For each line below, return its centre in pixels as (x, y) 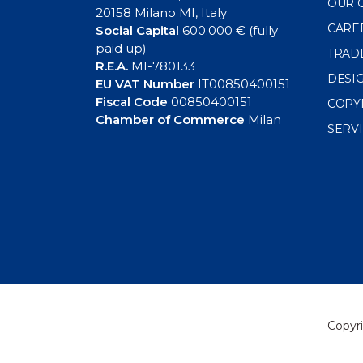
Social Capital (137, 30)
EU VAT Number (145, 83)
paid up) (121, 48)
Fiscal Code (132, 101)
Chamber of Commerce (170, 119)
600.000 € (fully (228, 30)
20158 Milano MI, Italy (161, 12)
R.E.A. (112, 66)
